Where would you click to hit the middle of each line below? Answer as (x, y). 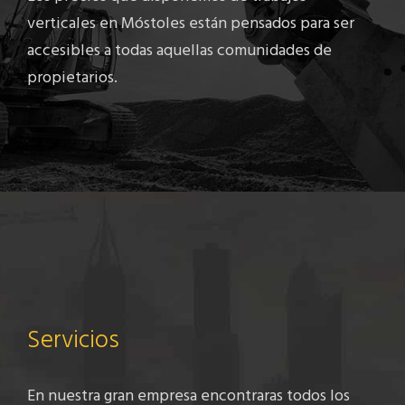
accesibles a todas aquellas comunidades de (179, 52)
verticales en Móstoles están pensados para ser (191, 24)
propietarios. (72, 79)
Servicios (73, 342)
